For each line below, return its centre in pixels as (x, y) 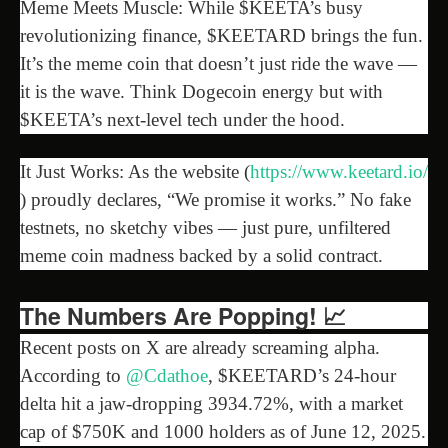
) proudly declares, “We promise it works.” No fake (215, 199)
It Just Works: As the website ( (135, 171)
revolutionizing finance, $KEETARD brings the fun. (221, 35)
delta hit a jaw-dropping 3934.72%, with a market (211, 403)
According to (73, 375)
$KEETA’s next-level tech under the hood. (182, 119)
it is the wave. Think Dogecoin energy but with (201, 91)
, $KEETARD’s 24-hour (302, 375)
